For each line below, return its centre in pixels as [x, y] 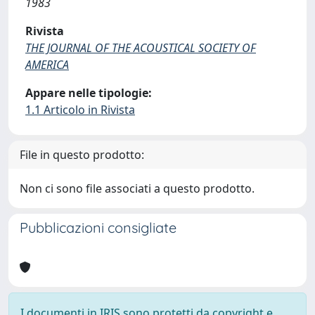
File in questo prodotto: [82, 155]
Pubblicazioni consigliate [98, 227]
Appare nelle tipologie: [89, 93]
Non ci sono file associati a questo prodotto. [137, 188]
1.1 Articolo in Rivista [80, 110]
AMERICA [47, 65]
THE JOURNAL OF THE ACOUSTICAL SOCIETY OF [141, 48]
